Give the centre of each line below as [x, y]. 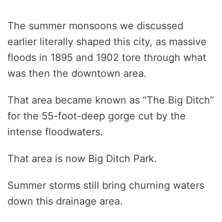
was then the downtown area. [77, 74]
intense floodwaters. [55, 132]
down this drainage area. [65, 201]
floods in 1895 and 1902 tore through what [107, 58]
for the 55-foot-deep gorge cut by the [97, 116]
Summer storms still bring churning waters [106, 186]
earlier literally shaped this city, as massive [107, 42]
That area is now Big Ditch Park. [82, 159]
